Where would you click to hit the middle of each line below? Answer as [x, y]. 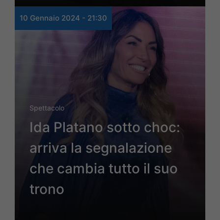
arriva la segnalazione [101, 148]
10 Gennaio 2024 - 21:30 [63, 18]
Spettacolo [47, 108]
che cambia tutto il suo [104, 169]
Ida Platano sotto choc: [105, 127]
